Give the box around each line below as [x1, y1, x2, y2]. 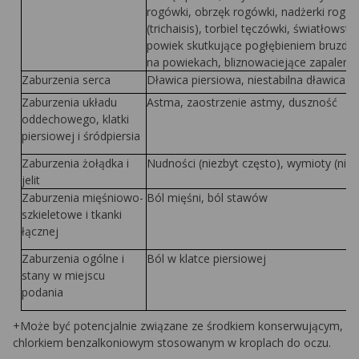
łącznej [21, 224, 58, 239]
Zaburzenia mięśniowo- [21, 190, 143, 205]
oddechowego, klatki [21, 111, 129, 127]
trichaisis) [149, 21, 199, 36]
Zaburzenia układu [21, 95, 117, 110]
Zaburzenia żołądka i [21, 155, 129, 171]
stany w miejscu [21, 268, 105, 283]
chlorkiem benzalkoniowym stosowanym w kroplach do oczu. [13, 335, 331, 350]
